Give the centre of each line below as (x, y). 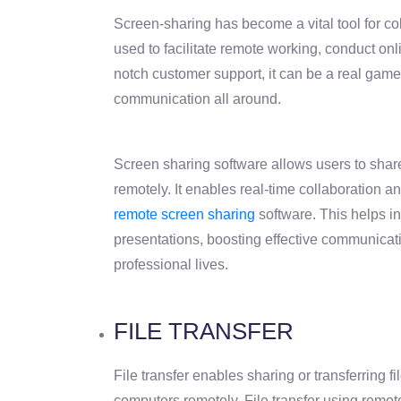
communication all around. (197, 98)
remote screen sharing (184, 214)
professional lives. (171, 264)
